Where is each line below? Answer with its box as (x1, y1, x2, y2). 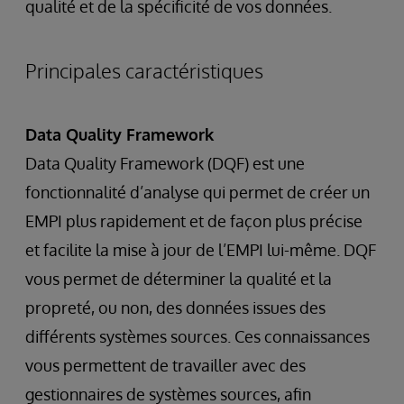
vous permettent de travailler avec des (25, 354, 306, 375)
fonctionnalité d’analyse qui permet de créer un (25, 181, 370, 202)
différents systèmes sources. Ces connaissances (25, 326, 370, 346)
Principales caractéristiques (25, 57, 263, 83)
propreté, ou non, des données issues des (25, 297, 326, 317)
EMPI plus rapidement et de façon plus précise (25, 210, 363, 231)
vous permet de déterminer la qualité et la (25, 268, 332, 289)
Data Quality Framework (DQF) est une (25, 152, 305, 173)
